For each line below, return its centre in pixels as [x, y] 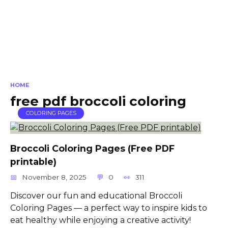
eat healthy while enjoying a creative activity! [101, 220]
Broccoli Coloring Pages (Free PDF [92, 148]
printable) [33, 161]
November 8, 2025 [54, 177]
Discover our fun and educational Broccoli [96, 195]
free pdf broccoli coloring [98, 101]
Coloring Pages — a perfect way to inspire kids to [109, 208]
